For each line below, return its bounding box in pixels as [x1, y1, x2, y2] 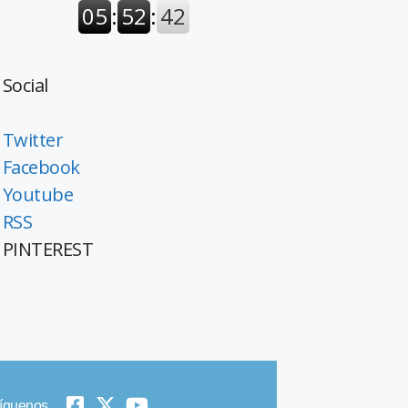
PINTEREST [2, 236, 94, 261]
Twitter [2, 127, 64, 152]
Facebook [2, 154, 80, 179]
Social [2, 72, 48, 97]
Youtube [2, 181, 74, 207]
